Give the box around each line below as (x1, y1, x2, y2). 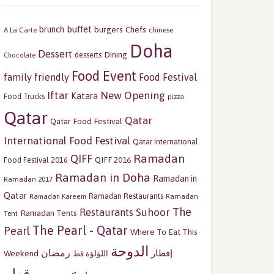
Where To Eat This (130, 227, 198, 237)
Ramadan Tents (20, 208, 77, 218)
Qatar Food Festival (50, 116, 122, 126)
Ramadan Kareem (29, 193, 86, 200)
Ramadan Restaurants (89, 191, 163, 201)
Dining (104, 50, 127, 59)
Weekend (4, 248, 39, 258)
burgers (94, 24, 123, 34)
